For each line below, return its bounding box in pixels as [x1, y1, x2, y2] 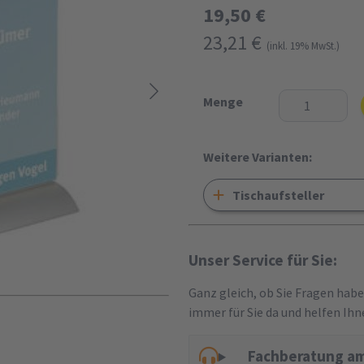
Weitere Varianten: [203, 149, 312, 165]
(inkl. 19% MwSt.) [266, 39, 340, 52]
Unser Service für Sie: [188, 250, 337, 270]
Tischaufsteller [232, 187, 325, 203]
